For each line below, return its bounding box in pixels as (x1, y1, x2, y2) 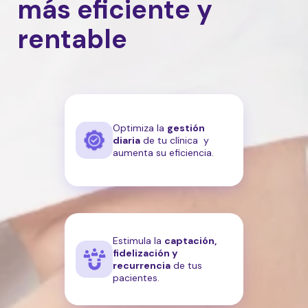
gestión (167, 122, 205, 135)
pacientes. (113, 272, 159, 285)
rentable (17, 22, 127, 57)
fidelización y (113, 247, 177, 260)
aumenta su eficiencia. (113, 146, 214, 159)
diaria (113, 134, 140, 147)
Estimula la (113, 234, 164, 247)
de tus (170, 259, 202, 272)
